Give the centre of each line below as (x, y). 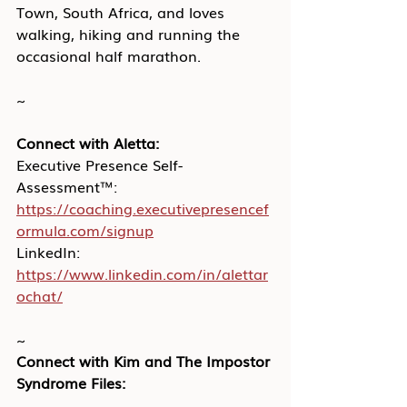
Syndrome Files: (71, 382)
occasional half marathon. (109, 55)
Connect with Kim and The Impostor (145, 361)
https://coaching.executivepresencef (143, 208)
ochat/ (40, 295)
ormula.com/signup (85, 230)
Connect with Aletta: (88, 143)
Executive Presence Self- (99, 164)
